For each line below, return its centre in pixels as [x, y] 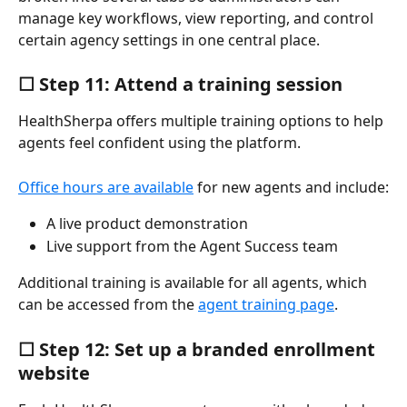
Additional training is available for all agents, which [194, 283]
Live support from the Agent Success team [192, 246]
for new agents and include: [291, 187]
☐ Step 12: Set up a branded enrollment [199, 349]
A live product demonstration [147, 224]
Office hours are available [106, 187]
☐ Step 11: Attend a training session [180, 84]
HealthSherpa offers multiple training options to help [203, 121]
